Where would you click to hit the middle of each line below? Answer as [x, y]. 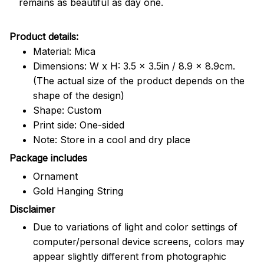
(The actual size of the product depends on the [139, 80]
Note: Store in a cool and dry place [112, 139]
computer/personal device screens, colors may [139, 242]
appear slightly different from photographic [130, 257]
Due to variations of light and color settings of [135, 227]
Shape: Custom [67, 110]
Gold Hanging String [78, 191]
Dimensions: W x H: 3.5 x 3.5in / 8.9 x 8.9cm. [134, 66]
